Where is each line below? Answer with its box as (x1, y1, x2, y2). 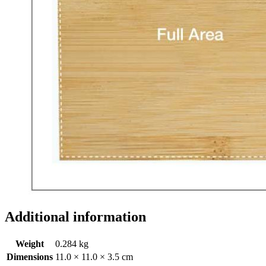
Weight (15, 238, 44, 249)
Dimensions (7, 251, 53, 262)
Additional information (5, 208, 146, 224)
